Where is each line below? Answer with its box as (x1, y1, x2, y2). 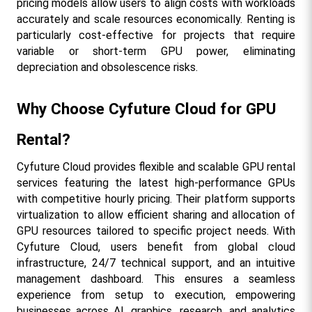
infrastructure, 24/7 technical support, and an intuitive (16, 256, 296, 270)
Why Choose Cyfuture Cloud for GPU (16, 99, 276, 118)
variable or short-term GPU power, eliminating (16, 44, 296, 58)
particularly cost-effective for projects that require (16, 28, 296, 42)
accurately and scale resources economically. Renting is (16, 12, 296, 26)
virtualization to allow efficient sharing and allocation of (16, 208, 296, 221)
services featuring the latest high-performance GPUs (16, 175, 296, 189)
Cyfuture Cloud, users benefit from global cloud (16, 240, 296, 253)
